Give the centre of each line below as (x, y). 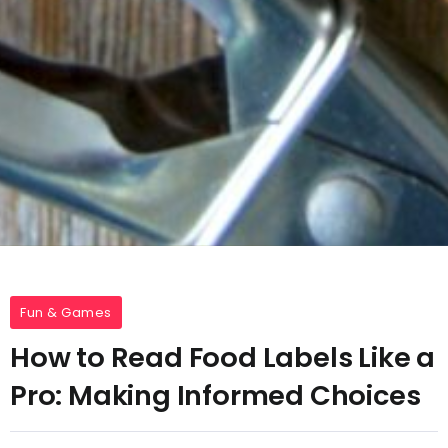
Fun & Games (66, 313)
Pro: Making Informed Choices (215, 396)
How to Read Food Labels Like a (222, 358)
